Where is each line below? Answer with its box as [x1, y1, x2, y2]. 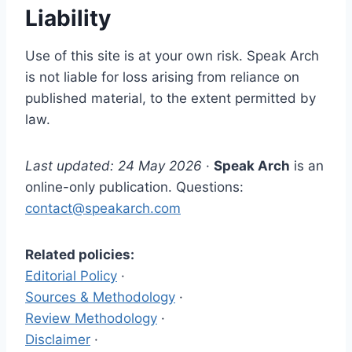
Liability [25, 5, 111, 31]
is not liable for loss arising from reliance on [25, 69, 299, 85]
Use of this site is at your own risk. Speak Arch [25, 48, 319, 64]
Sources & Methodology [25, 289, 175, 305]
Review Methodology [25, 310, 157, 326]
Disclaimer [25, 332, 90, 347]
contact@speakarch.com [25, 200, 181, 216]
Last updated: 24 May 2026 [25, 158, 202, 174]
